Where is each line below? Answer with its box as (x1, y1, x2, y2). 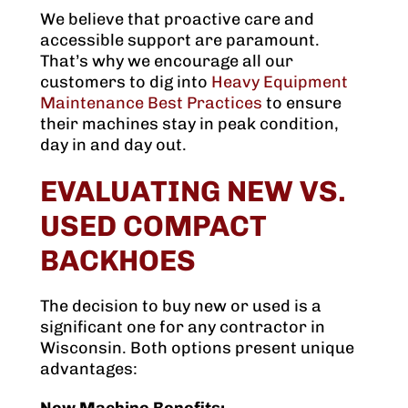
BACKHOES (40, 243, 196, 279)
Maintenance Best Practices (40, 93, 262, 114)
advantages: (40, 359, 138, 380)
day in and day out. (40, 135, 187, 156)
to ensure (262, 93, 342, 114)
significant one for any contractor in (40, 317, 325, 338)
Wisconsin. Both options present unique (40, 338, 354, 359)
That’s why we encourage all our (40, 51, 293, 72)
